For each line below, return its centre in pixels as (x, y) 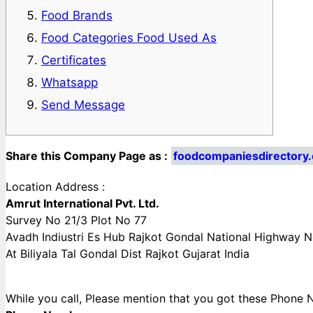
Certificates (74, 60)
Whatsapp (70, 82)
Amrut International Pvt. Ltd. (82, 203)
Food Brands (77, 15)
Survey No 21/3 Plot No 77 (76, 220)
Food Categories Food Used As (129, 37)
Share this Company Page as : (87, 155)
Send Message (83, 104)
